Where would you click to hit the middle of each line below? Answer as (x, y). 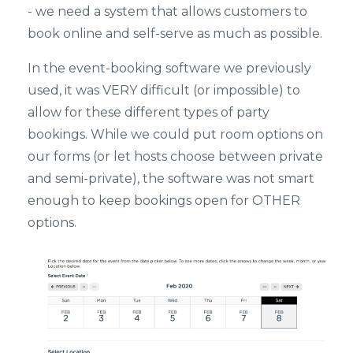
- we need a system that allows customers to (167, 11)
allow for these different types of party (149, 112)
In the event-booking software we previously (169, 68)
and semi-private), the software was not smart (171, 178)
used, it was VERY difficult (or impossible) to (164, 90)
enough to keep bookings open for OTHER (164, 200)
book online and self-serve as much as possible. (175, 33)
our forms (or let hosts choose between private (175, 156)
